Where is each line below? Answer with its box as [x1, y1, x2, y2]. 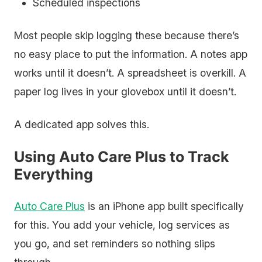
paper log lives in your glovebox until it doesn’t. [14, 85, 236, 98]
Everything [14, 166, 93, 183]
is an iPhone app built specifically [85, 200, 244, 212]
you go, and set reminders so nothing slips [14, 237, 215, 250]
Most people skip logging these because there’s [14, 29, 239, 42]
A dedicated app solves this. [14, 118, 149, 130]
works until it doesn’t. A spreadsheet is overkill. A [14, 67, 246, 79]
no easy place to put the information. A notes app [14, 48, 247, 60]
